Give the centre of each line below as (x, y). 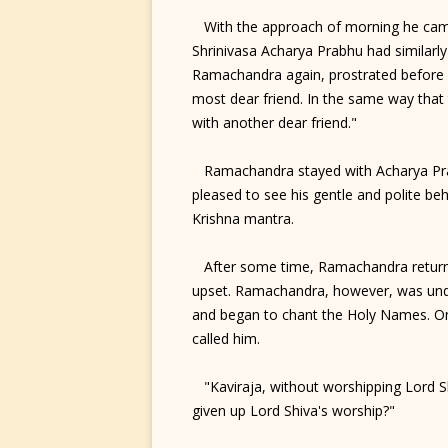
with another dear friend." (274, 122)
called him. (226, 338)
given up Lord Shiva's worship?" (293, 410)
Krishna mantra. (243, 218)
